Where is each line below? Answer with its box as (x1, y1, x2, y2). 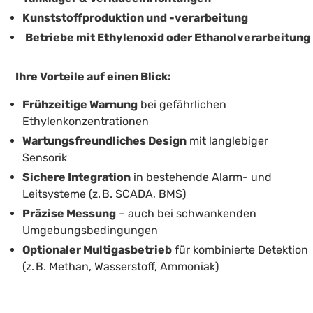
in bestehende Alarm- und (131, 170, 272, 184)
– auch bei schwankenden (116, 206, 256, 220)
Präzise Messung (22, 206, 116, 220)
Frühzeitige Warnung (22, 97, 138, 111)
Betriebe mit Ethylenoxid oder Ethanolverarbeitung (25, 30, 310, 44)
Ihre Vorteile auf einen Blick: (15, 69, 172, 83)
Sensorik (22, 150, 67, 164)
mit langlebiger (187, 133, 268, 147)
